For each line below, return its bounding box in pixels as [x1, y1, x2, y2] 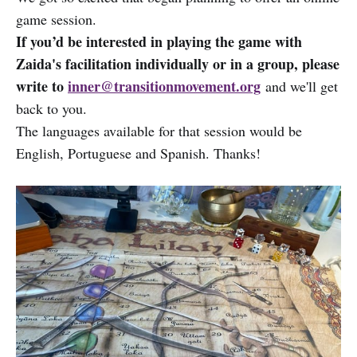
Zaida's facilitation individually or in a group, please [16, 53, 339, 74]
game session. [16, 9, 96, 29]
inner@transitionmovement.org [68, 75, 261, 96]
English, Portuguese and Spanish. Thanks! [16, 143, 261, 163]
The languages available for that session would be [16, 120, 302, 140]
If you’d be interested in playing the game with [16, 30, 302, 52]
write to [16, 75, 68, 96]
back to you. [16, 98, 87, 118]
